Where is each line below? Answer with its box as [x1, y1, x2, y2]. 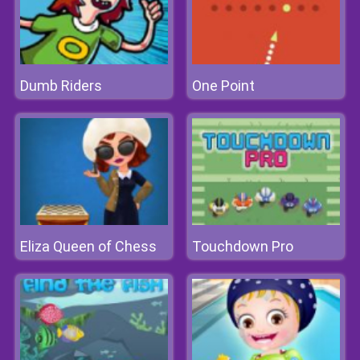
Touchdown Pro [192, 238, 293, 255]
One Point [192, 77, 255, 94]
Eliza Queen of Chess [20, 238, 157, 255]
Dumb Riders [20, 77, 102, 94]
